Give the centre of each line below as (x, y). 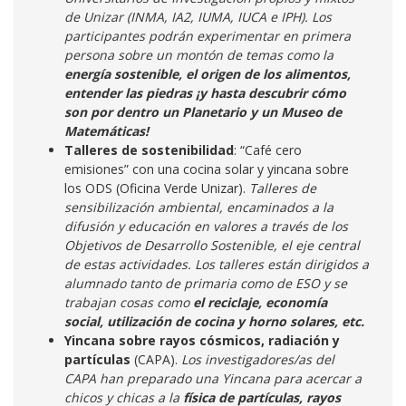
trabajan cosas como (129, 302)
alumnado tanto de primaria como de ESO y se (206, 283)
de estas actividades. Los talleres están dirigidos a (217, 264)
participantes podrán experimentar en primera (208, 36)
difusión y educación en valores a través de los (206, 226)
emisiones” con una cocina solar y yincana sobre (207, 169)
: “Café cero (268, 150)
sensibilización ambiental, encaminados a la (199, 207)
